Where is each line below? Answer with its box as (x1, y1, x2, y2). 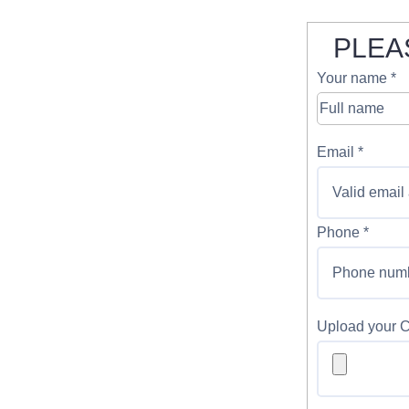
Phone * (317, 224, 369, 240)
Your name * (317, 69, 396, 86)
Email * (317, 143, 363, 160)
